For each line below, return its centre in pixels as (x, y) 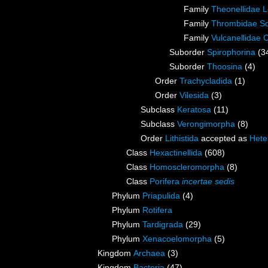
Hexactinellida (176, 153)
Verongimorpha (206, 124)
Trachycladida (206, 81)
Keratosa (194, 110)
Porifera (166, 182)
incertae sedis (208, 182)
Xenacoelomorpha (177, 239)
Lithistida (182, 138)
